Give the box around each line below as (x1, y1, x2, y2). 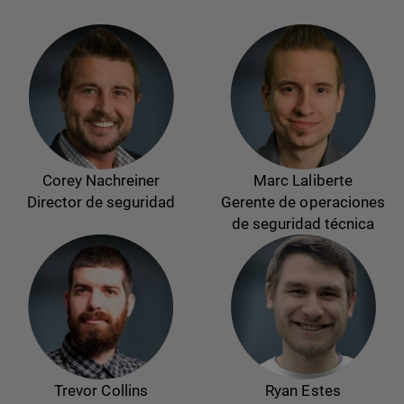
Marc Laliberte (253, 171, 353, 190)
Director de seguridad (26, 193, 176, 212)
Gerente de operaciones (221, 193, 385, 212)
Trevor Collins (54, 381, 148, 400)
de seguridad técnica (231, 215, 375, 234)
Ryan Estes (265, 381, 341, 400)
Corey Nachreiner (41, 171, 161, 190)
